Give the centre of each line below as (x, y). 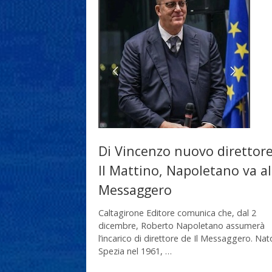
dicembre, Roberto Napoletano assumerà (182, 225)
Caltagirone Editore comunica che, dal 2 (177, 212)
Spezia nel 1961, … (135, 251)
